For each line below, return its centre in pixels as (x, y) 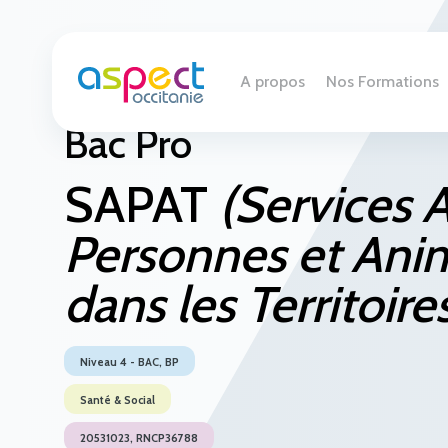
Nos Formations (382, 81)
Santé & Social (117, 400)
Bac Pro (128, 143)
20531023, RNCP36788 (139, 438)
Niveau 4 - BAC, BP (129, 362)
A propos (273, 81)
